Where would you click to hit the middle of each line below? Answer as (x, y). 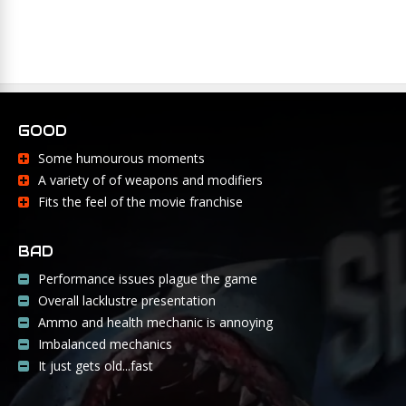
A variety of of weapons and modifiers (150, 179)
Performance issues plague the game (148, 278)
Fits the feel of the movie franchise (140, 201)
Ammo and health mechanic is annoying (155, 322)
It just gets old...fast (96, 365)
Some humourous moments (121, 158)
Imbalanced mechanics (105, 343)
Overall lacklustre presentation (127, 300)
